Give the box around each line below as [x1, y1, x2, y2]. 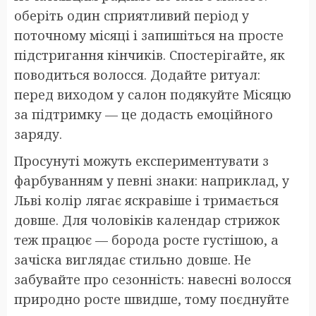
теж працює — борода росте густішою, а [14, 231, 279, 248]
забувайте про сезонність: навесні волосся [14, 270, 291, 288]
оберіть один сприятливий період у [14, 6, 249, 24]
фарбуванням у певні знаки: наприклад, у [14, 171, 289, 189]
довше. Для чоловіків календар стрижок [14, 211, 280, 229]
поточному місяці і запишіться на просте [14, 26, 284, 44]
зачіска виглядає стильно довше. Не [14, 250, 251, 268]
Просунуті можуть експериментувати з [14, 152, 269, 169]
